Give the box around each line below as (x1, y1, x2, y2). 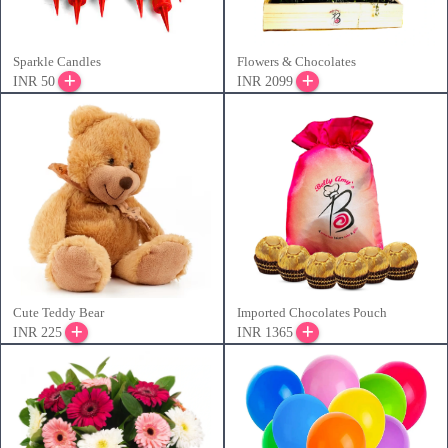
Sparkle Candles (13, 54, 101, 70)
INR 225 (13, 325, 62, 341)
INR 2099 (237, 74, 293, 90)
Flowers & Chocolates (237, 54, 356, 70)
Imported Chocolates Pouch (237, 305, 387, 321)
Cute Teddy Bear (13, 305, 104, 321)
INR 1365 (237, 325, 293, 341)
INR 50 (13, 74, 55, 90)
